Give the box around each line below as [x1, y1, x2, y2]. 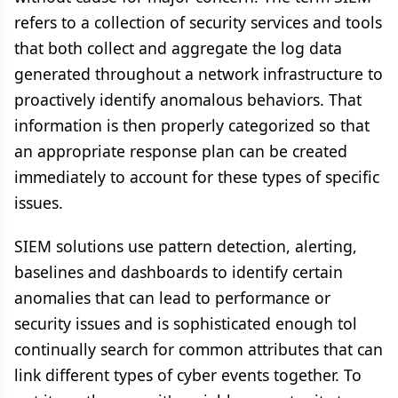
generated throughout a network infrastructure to [14, 63, 383, 84]
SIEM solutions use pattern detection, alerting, [14, 235, 357, 257]
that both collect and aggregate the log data [14, 37, 342, 59]
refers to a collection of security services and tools [14, 12, 382, 33]
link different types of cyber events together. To [14, 364, 362, 386]
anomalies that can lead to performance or [14, 287, 330, 308]
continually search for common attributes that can [14, 338, 383, 360]
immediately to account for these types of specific [14, 166, 379, 187]
